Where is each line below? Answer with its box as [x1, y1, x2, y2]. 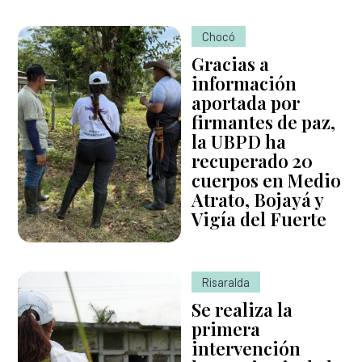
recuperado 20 [192, 148, 314, 173]
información [192, 70, 297, 95]
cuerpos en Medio [192, 167, 342, 192]
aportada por [192, 90, 301, 115]
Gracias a [192, 51, 270, 76]
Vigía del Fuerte [192, 206, 327, 231]
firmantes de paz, [192, 109, 336, 134]
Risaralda [202, 275, 250, 290]
